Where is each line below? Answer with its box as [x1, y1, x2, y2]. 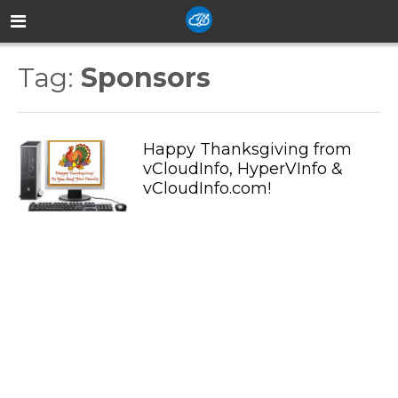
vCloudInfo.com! [142, 179, 271, 198]
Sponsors [81, 61, 211, 94]
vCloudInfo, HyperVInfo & [142, 159, 343, 179]
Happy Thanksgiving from [142, 139, 352, 159]
